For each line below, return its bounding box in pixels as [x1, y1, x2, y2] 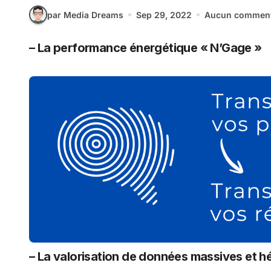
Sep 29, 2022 [136, 9, 192, 20]
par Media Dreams [47, 9, 123, 20]
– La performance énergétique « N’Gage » [34, 41, 262, 55]
